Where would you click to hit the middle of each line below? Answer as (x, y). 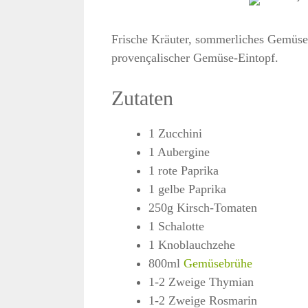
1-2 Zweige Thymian (201, 282)
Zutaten (142, 98)
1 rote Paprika (184, 170)
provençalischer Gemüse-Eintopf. (195, 58)
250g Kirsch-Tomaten (203, 208)
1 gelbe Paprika (187, 189)
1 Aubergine (179, 152)
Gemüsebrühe (218, 263)
